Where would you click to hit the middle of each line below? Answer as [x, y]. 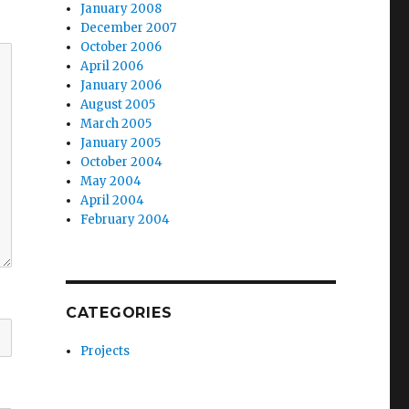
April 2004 [113, 200]
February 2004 [126, 220]
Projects [105, 351]
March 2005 [116, 124]
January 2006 [121, 85]
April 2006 [112, 66]
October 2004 [122, 162]
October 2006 [121, 47]
